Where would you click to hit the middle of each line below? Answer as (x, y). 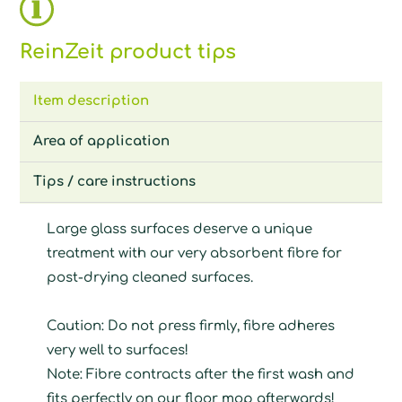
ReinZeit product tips (128, 52)
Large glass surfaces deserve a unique (180, 229)
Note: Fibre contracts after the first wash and (201, 374)
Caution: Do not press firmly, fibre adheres (191, 326)
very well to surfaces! (118, 350)
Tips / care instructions (115, 181)
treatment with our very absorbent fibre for (195, 253)
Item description (92, 100)
